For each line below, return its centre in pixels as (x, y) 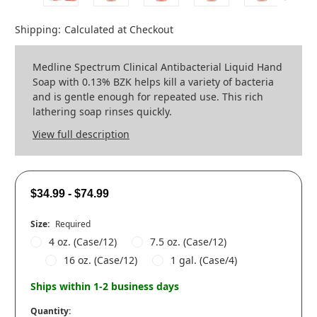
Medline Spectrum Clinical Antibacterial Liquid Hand (157, 67)
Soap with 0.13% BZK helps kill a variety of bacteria (153, 82)
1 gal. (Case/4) (203, 260)
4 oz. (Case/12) (82, 242)
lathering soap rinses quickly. (102, 112)
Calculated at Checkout (119, 30)
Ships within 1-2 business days (105, 287)
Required (73, 224)
